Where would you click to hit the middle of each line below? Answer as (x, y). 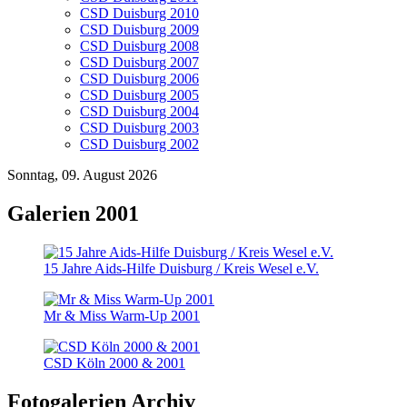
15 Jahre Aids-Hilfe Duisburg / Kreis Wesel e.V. (181, 268)
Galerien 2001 (73, 213)
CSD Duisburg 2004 (139, 111)
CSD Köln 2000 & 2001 (114, 362)
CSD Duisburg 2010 (139, 13)
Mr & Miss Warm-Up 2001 (122, 315)
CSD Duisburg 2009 (139, 30)
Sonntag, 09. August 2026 (82, 175)
